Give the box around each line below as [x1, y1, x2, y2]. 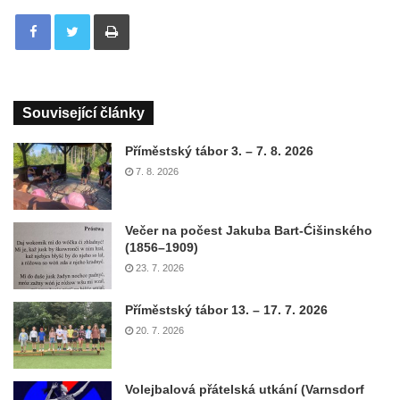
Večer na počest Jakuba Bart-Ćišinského [125, 223, 372, 238]
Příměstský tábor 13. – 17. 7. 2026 [125, 303, 328, 318]
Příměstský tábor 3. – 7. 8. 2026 [125, 144, 313, 159]
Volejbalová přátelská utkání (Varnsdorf [125, 382, 364, 397]
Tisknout [129, 6, 173, 21]
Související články [22, 105, 145, 121]
